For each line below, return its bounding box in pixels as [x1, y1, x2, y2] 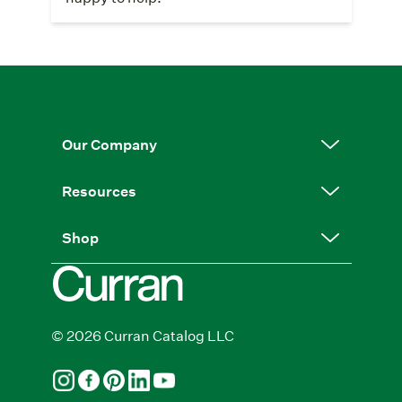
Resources [61, 181, 136, 200]
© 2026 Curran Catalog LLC [50, 326, 234, 345]
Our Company [61, 135, 157, 153]
